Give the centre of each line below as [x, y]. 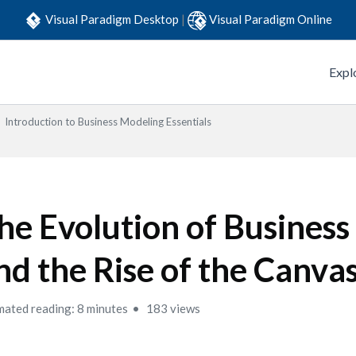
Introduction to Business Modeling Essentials [108, 122]
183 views [172, 308]
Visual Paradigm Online [271, 19]
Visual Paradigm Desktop [113, 19]
